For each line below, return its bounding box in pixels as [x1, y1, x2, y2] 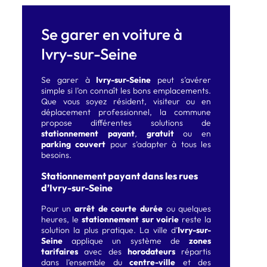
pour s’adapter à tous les [105, 138, 212, 150]
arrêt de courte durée [74, 203, 163, 215]
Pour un [41, 203, 75, 215]
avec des [77, 246, 128, 257]
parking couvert [41, 138, 106, 150]
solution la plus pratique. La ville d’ [41, 225, 178, 236]
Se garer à [41, 74, 97, 85]
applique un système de [62, 235, 190, 247]
